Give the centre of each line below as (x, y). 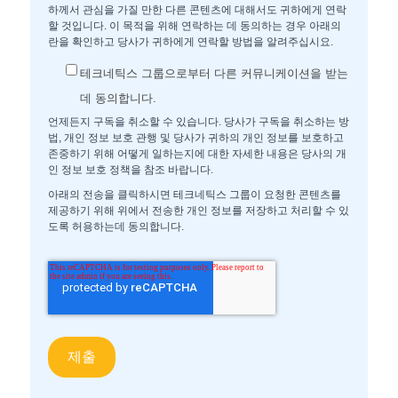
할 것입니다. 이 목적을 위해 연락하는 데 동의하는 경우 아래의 (194, 25)
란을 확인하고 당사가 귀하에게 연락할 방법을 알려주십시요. (190, 41)
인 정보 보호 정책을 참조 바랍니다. (130, 170)
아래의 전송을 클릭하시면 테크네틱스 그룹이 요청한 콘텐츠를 (194, 195)
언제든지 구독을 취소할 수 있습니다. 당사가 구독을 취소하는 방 (198, 122)
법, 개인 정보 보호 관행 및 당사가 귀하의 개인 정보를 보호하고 (195, 138)
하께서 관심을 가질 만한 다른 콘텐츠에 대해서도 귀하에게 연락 (197, 9)
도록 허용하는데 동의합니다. (115, 227)
